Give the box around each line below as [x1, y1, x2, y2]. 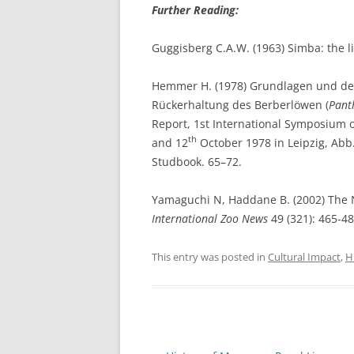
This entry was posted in [152, 249, 268, 264]
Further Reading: [152, 2, 239, 17]
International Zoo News [152, 210, 268, 226]
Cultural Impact [268, 249, 341, 264]
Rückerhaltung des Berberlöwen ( [152, 96, 329, 112]
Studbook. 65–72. [152, 153, 242, 169]
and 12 [152, 134, 188, 150]
